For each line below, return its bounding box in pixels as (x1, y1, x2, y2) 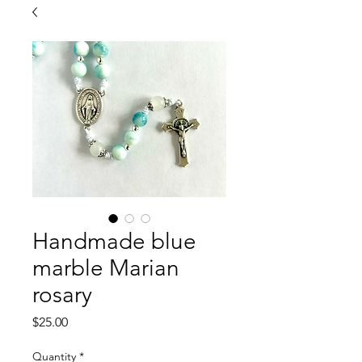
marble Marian (32, 255, 179, 281)
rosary (32, 281, 92, 308)
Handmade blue (32, 228, 196, 255)
